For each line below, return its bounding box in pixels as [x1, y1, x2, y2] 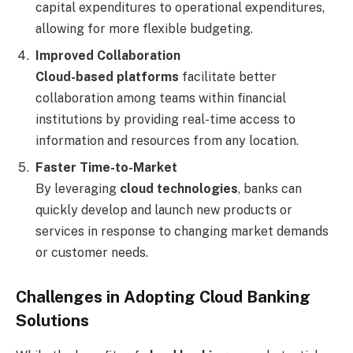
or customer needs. [35, 244, 148, 260]
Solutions [16, 311, 89, 331]
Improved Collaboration [35, 47, 180, 63]
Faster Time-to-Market [35, 159, 177, 175]
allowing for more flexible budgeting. [35, 20, 253, 36]
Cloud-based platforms [35, 69, 179, 84]
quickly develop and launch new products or [35, 202, 292, 217]
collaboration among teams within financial [35, 90, 286, 106]
